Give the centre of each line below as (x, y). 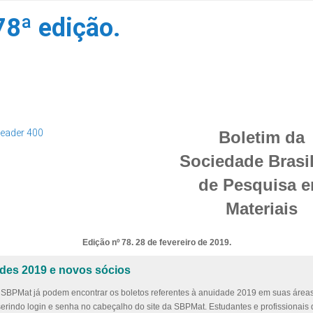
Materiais (261, 209)
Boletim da (261, 138)
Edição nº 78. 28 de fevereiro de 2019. (156, 243)
